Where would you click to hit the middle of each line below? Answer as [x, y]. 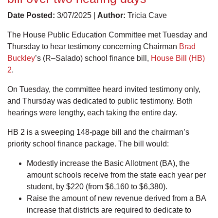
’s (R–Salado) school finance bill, [93, 58]
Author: [111, 16]
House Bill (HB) [178, 58]
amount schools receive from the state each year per [116, 175]
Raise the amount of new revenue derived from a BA [116, 199]
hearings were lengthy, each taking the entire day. [93, 113]
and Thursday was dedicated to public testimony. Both [100, 101]
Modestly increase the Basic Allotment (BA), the [108, 163]
